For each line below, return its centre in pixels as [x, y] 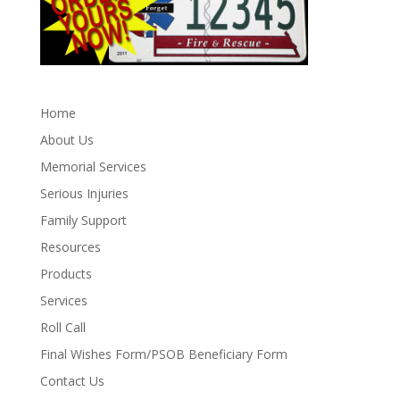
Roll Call [62, 327]
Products [66, 273]
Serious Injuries [84, 193]
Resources [70, 246]
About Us [67, 139]
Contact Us [72, 380]
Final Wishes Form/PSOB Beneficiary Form [163, 354]
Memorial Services [93, 166]
